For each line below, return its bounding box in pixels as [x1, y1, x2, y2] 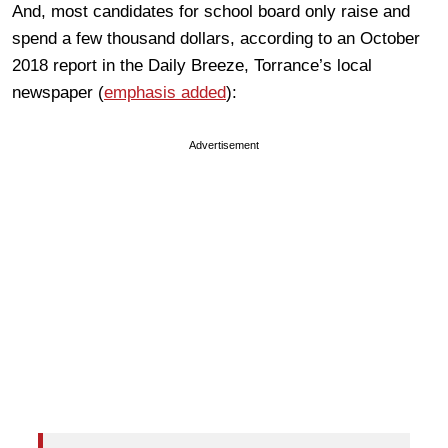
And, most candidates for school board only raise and [12, 2, 410, 22]
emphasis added [104, 83, 226, 103]
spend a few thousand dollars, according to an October [12, 29, 420, 49]
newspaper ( [12, 83, 104, 103]
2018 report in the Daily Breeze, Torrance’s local [12, 56, 372, 76]
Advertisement [189, 139, 259, 152]
